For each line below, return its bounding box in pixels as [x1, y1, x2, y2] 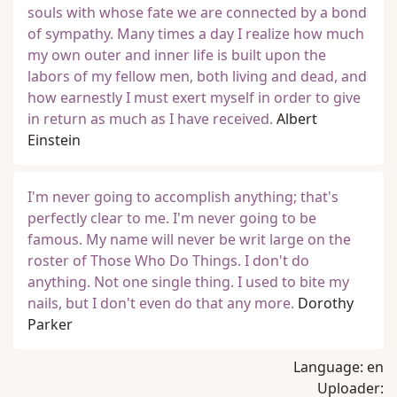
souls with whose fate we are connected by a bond [27, 3, 367, 22]
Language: [293, 357, 367, 377]
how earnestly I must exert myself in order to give [27, 88, 361, 107]
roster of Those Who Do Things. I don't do [27, 251, 309, 270]
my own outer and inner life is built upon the [27, 45, 326, 65]
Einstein [27, 130, 81, 150]
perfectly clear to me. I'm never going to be [27, 208, 316, 228]
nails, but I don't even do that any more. [27, 293, 294, 313]
